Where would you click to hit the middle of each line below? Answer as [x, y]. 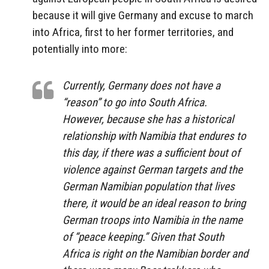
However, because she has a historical [148, 119]
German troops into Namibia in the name [153, 220]
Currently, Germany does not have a [141, 85]
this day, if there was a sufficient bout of [151, 153]
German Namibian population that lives [149, 186]
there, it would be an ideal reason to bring [154, 203]
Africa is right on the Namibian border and [155, 253]
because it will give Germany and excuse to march [143, 15]
